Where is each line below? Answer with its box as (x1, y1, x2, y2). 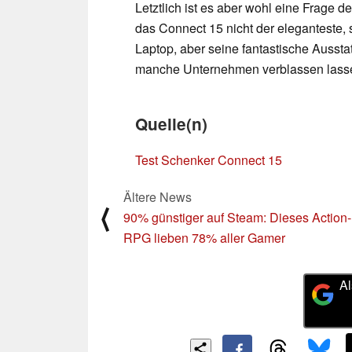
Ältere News (123, 187, 192, 206)
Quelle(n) (135, 112, 207, 135)
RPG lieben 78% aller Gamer (123, 228, 285, 247)
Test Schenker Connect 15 (135, 150, 282, 169)
